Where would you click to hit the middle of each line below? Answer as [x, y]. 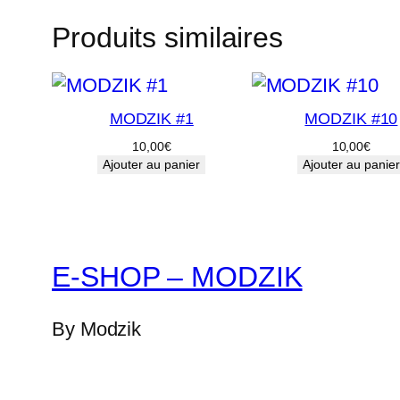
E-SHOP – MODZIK [177, 276]
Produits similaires [168, 37]
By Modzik [97, 329]
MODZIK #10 [351, 119]
